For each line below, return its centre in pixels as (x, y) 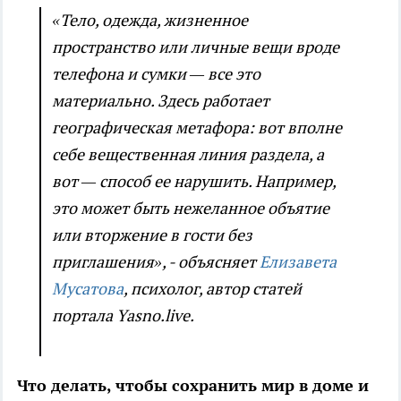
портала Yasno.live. (123, 316)
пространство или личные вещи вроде (196, 47)
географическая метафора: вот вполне (197, 128)
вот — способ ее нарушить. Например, (194, 182)
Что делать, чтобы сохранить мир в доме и (193, 386)
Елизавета (298, 262)
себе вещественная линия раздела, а (188, 155)
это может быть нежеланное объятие (191, 209)
